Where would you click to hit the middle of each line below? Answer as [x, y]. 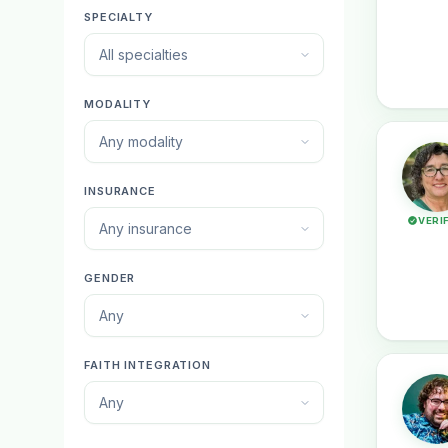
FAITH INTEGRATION [147, 365]
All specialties [143, 54]
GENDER [110, 278]
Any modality [141, 141]
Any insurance [145, 228]
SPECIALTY [118, 17]
